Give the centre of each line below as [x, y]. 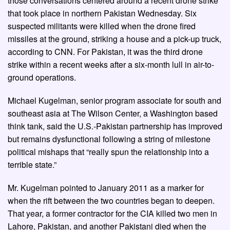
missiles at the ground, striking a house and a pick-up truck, [114, 39]
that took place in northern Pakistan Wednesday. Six [102, 13]
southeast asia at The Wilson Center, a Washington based [113, 113]
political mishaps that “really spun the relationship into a [108, 152]
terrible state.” [32, 165]
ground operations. [42, 78]
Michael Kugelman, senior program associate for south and [114, 101]
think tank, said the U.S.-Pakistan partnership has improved [115, 126]
